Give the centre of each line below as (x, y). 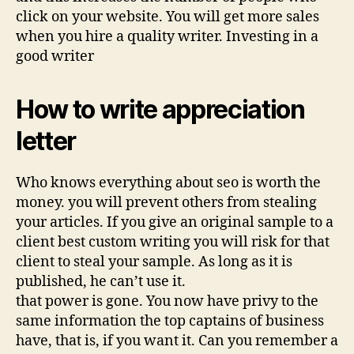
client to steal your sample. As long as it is (154, 262)
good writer (55, 57)
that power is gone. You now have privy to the (167, 302)
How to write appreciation (160, 110)
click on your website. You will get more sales (168, 17)
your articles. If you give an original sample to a (175, 223)
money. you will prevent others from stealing (166, 203)
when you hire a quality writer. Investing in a (167, 37)
